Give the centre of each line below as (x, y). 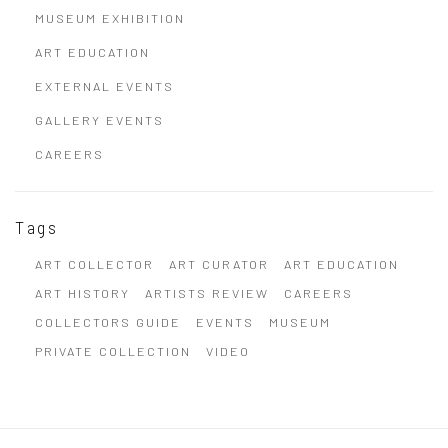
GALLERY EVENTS (99, 120)
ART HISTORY (82, 293)
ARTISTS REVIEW (207, 293)
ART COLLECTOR (94, 264)
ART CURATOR (219, 264)
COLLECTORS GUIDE (108, 322)
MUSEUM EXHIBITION (110, 18)
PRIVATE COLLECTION (113, 351)
